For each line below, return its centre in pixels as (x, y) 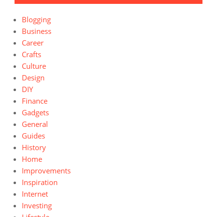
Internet (35, 194)
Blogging (36, 19)
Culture (34, 66)
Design (33, 77)
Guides (33, 136)
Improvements (46, 170)
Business (37, 31)
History (34, 147)
